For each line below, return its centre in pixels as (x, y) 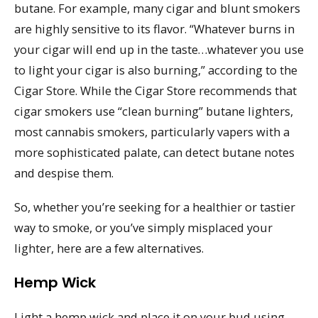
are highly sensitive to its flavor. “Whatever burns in (154, 28)
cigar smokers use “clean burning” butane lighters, (154, 111)
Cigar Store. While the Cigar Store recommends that (155, 90)
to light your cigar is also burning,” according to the (156, 70)
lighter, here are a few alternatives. (109, 248)
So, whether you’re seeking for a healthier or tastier (155, 207)
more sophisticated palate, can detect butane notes (154, 152)
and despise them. (64, 172)
